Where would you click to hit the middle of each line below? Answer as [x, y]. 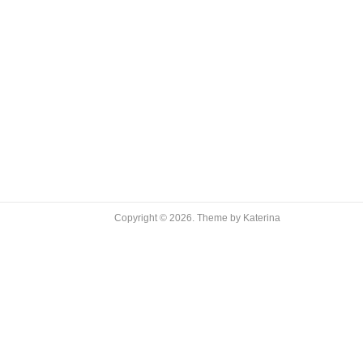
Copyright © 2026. [156, 218]
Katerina [262, 218]
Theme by [220, 218]
